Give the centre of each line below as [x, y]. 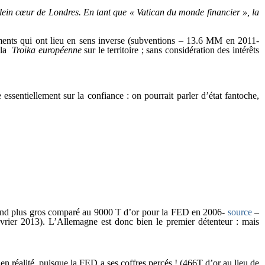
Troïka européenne [47, 50]
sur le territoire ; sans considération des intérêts [170, 50]
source [240, 212]
